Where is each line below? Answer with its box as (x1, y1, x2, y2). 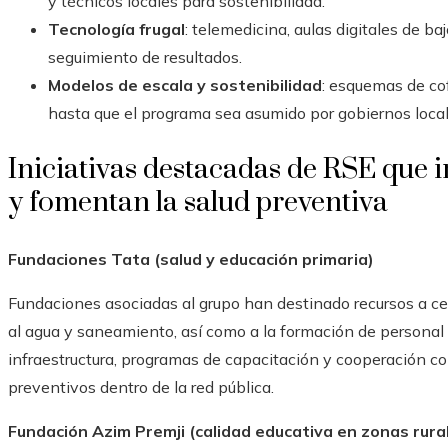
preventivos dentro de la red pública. (8, 377, 274, 398)
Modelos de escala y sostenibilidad (48, 75, 322, 96)
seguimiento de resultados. (48, 47, 242, 68)
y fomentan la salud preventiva (8, 185, 388, 221)
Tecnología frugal (48, 19, 185, 40)
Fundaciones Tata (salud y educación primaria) (8, 249, 374, 270)
